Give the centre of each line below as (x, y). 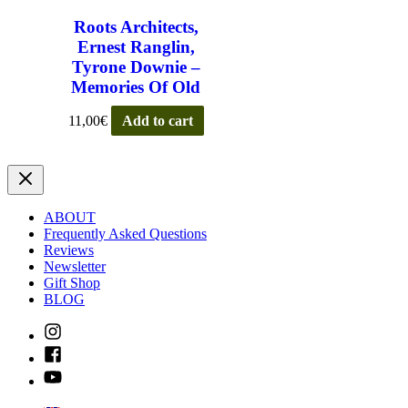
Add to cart (157, 121)
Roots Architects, (136, 27)
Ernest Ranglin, (136, 47)
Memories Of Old (136, 87)
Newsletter (75, 266)
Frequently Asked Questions (125, 233)
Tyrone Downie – (136, 67)
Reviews (69, 250)
